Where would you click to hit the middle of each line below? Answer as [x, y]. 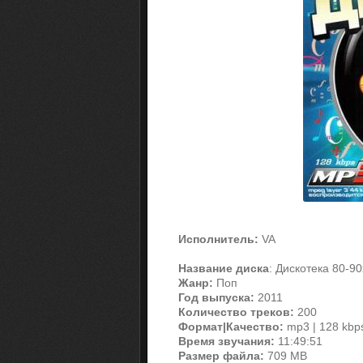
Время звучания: [226, 341]
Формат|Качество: [231, 327]
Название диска [224, 268]
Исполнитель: [218, 239]
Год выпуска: [216, 297]
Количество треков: [236, 312]
